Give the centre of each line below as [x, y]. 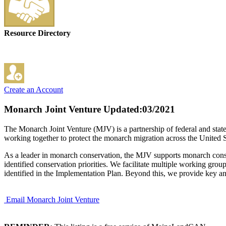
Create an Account [34, 90]
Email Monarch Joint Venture [53, 199]
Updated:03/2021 [138, 109]
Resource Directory [37, 33]
